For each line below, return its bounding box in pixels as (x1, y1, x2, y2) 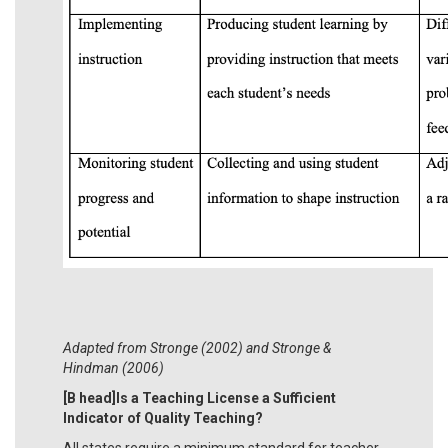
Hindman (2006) (63, 359, 164, 376)
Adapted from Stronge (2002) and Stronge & (63, 339, 331, 356)
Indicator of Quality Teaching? (63, 409, 263, 426)
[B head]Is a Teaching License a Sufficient (63, 389, 336, 406)
